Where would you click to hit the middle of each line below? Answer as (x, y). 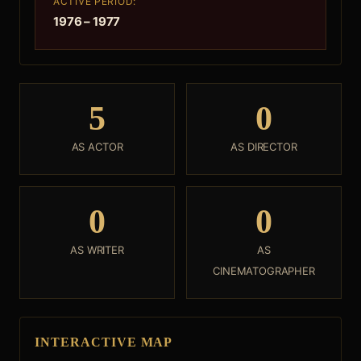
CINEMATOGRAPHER (264, 271)
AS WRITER (97, 250)
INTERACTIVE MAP (104, 342)
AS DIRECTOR (264, 147)
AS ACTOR (97, 147)
